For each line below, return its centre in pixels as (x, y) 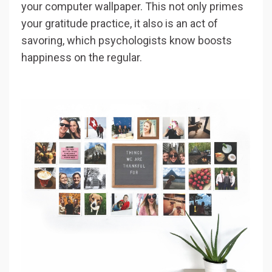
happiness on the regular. (82, 57)
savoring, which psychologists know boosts (127, 40)
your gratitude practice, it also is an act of (120, 23)
